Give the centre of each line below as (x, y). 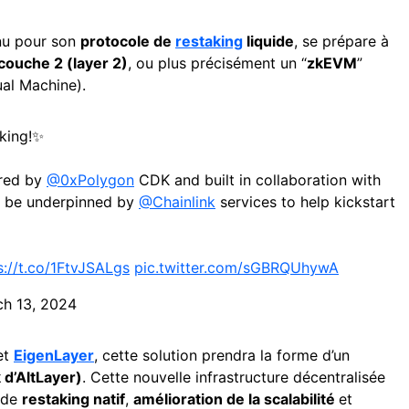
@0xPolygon (90, 180)
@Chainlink (177, 202)
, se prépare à (341, 41)
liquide (268, 41)
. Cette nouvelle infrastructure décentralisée (234, 377)
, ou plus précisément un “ (217, 63)
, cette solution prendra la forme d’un (222, 355)
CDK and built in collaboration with (257, 180)
